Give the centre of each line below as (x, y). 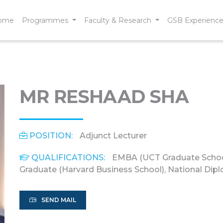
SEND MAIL (59, 200)
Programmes (46, 20)
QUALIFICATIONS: (68, 158)
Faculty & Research (119, 20)
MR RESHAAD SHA (104, 97)
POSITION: (51, 136)
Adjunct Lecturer (112, 136)
